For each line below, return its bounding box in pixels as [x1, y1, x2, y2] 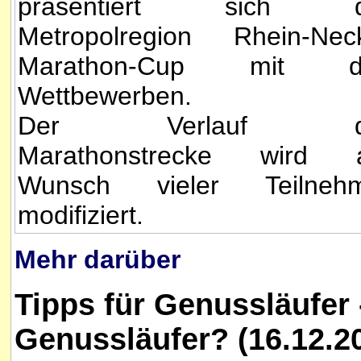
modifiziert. [18, 201, 143, 230]
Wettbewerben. [18, 81, 192, 111]
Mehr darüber [15, 244, 180, 274]
